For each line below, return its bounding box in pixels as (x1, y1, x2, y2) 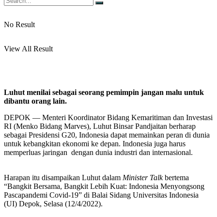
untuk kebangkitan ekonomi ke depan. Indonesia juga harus (4, 139, 187, 148)
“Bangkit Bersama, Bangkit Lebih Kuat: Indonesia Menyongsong (4, 182, 204, 190)
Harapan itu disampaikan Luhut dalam (4, 173, 123, 182)
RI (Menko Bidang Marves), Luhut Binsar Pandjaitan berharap (4, 122, 196, 130)
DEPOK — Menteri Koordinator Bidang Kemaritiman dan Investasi (4, 113, 213, 122)
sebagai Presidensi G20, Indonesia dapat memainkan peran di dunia (4, 130, 210, 139)
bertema (163, 173, 189, 182)
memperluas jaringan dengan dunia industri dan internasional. (4, 148, 193, 156)
